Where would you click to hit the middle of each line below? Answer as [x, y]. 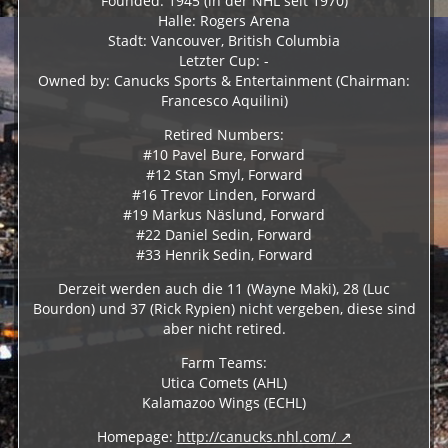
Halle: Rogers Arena [224, 20]
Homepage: [136, 436]
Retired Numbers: [224, 134]
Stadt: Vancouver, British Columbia [224, 40]
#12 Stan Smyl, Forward [224, 174]
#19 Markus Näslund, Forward [224, 214]
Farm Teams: [224, 362]
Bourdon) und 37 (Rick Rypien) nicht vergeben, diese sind [224, 308]
